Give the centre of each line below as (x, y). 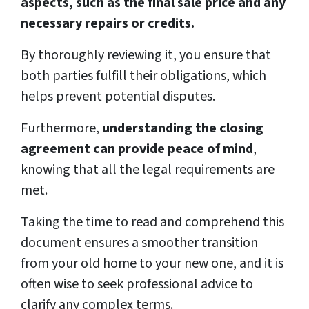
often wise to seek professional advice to (137, 285)
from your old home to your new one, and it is (152, 264)
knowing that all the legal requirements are (148, 170)
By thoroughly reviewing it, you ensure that (146, 56)
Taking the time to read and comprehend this (152, 222)
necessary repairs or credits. (108, 24)
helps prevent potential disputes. (119, 97)
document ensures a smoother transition (139, 243)
